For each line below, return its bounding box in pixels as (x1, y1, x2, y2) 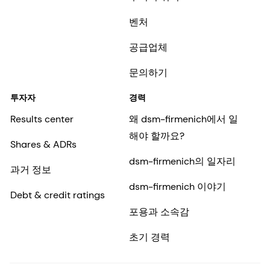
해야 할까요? (128, 129, 184, 142)
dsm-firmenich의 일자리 (128, 154, 236, 168)
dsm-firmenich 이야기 (128, 180, 226, 193)
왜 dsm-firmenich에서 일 (128, 112, 238, 125)
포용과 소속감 (128, 205, 189, 218)
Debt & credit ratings (10, 188, 105, 201)
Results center (10, 112, 74, 125)
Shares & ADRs (10, 137, 77, 151)
